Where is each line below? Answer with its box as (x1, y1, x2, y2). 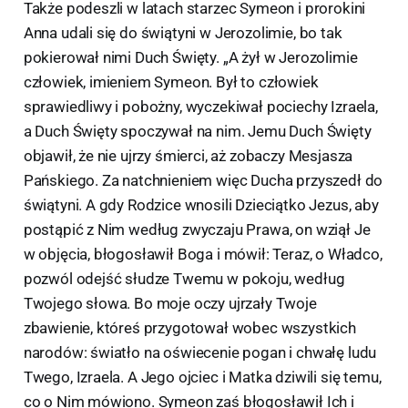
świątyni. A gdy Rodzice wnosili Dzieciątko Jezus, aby (23, 196, 379, 214)
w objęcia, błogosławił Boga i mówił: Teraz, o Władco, (23, 245, 382, 263)
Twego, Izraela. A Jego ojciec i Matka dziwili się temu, (23, 368, 382, 386)
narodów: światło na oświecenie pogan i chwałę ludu (23, 343, 377, 362)
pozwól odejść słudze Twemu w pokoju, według (23, 270, 345, 288)
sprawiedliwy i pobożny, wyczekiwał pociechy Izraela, (23, 97, 378, 116)
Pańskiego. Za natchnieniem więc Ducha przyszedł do (23, 171, 383, 189)
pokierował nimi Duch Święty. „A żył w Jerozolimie (23, 48, 358, 66)
